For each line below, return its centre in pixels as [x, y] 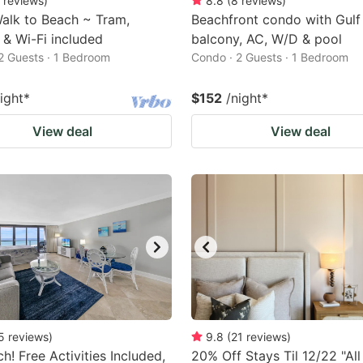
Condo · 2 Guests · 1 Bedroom [270, 57]
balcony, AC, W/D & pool [267, 39]
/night [244, 98]
